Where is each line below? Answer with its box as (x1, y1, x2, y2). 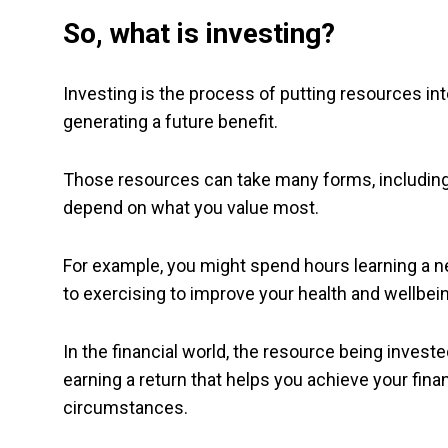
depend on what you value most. (63, 197, 319, 219)
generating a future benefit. (63, 111, 278, 133)
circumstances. (63, 397, 188, 419)
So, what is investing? (63, 17, 335, 51)
